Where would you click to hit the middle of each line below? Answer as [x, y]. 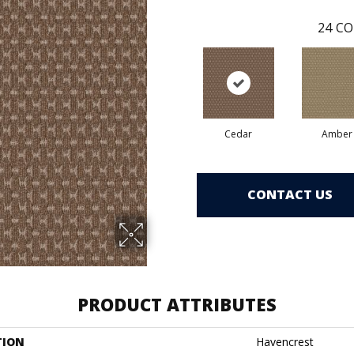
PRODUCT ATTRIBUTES [177, 304]
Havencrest [285, 341]
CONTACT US [290, 195]
